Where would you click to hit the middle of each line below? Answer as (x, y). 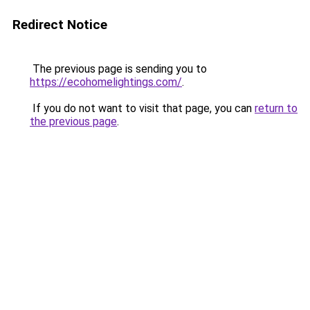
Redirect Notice (60, 25)
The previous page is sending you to (118, 69)
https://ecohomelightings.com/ (106, 82)
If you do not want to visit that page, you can (142, 108)
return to (276, 108)
